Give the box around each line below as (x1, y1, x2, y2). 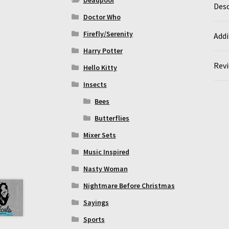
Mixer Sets (83, 130, 116, 140)
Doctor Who (83, 12, 121, 21)
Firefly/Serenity (83, 29, 133, 38)
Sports (83, 214, 105, 224)
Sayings (83, 197, 109, 207)
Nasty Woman (83, 164, 128, 173)
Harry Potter (83, 45, 123, 55)
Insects (83, 79, 107, 89)
